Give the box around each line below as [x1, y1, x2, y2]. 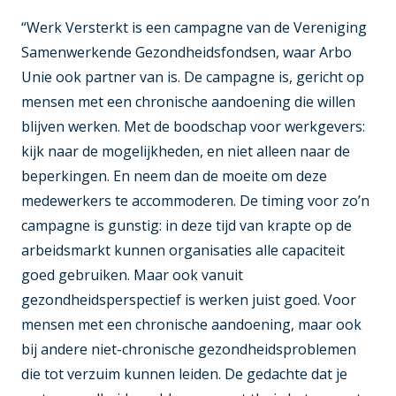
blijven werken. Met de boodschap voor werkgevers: [21, 116, 365, 136]
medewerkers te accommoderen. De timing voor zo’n [21, 190, 369, 210]
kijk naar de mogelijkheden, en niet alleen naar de [21, 141, 350, 161]
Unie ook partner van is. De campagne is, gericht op [21, 66, 364, 87]
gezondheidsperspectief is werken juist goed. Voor [21, 289, 356, 309]
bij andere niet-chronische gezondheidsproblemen [21, 339, 356, 359]
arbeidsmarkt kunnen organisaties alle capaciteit [21, 240, 345, 260]
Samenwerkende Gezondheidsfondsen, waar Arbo [21, 42, 352, 62]
